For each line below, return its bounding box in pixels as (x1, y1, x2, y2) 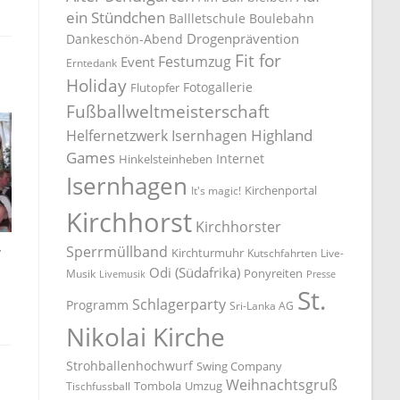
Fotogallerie (183, 78, 254, 96)
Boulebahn (249, 9, 315, 27)
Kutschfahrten (247, 245, 318, 261)
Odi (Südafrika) (149, 262, 241, 281)
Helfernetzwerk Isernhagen (66, 125, 248, 146)
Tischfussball (66, 378, 131, 394)
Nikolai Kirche (66, 319, 226, 354)
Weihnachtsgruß (226, 374, 338, 395)
